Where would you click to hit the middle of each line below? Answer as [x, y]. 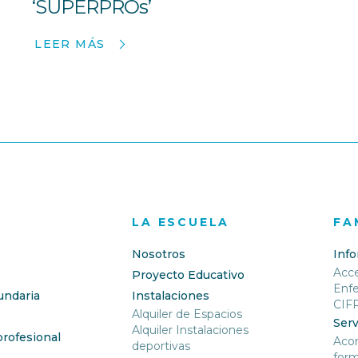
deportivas [161, 346]
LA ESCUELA [181, 223]
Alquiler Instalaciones [191, 330]
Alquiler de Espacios [187, 314]
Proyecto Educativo [189, 275]
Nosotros [159, 255]
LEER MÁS [70, 44]
